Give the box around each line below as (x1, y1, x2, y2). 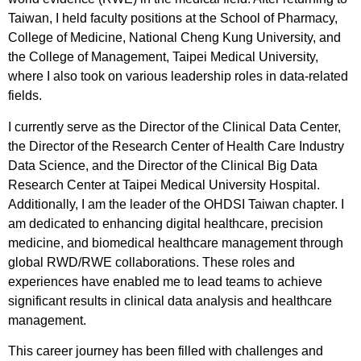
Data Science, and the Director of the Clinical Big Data (8, 158, 317, 172)
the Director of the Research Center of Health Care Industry (8, 139, 344, 153)
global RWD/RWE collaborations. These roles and (8, 255, 295, 269)
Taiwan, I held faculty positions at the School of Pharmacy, (8, 11, 338, 26)
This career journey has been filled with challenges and (8, 344, 323, 359)
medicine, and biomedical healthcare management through (8, 235, 343, 250)
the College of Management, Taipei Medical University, (8, 50, 318, 64)
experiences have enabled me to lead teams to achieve (8, 274, 322, 288)
